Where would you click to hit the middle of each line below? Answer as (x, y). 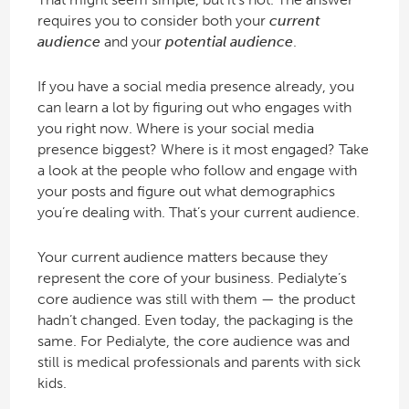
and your (132, 42)
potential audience (229, 42)
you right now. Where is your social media (175, 129)
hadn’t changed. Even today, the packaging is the (195, 320)
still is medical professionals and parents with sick (199, 362)
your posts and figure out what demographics (186, 192)
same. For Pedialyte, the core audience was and (193, 341)
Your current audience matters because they (182, 257)
